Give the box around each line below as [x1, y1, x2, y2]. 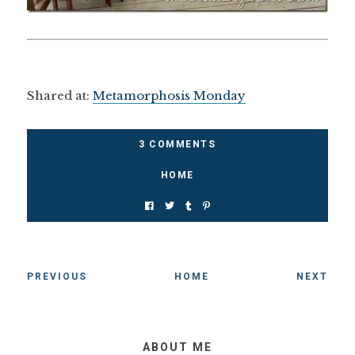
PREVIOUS [26, 271, 87, 283]
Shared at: [26, 88, 93, 104]
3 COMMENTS [139, 139, 216, 151]
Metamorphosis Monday [92, 88, 246, 104]
